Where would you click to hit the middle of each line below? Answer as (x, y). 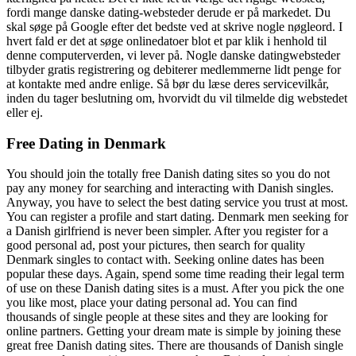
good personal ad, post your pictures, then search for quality (156, 246)
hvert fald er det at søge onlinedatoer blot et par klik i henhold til (166, 41)
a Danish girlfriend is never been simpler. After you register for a (167, 231)
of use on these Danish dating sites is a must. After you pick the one (175, 288)
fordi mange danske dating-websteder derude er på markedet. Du (168, 12)
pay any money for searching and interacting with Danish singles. (170, 188)
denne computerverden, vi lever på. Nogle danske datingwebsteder (173, 55)
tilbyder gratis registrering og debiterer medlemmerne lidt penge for (174, 69)
